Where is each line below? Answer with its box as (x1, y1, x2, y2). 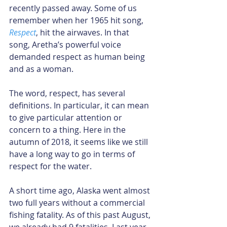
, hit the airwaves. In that (36, 26, 131, 38)
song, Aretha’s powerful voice (9, 39, 123, 50)
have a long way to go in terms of (9, 148, 137, 160)
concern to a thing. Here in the (9, 124, 128, 135)
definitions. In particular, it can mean (9, 99, 151, 111)
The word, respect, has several (9, 87, 127, 99)
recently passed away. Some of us (9, 2, 139, 14)
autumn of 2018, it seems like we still (9, 136, 150, 147)
